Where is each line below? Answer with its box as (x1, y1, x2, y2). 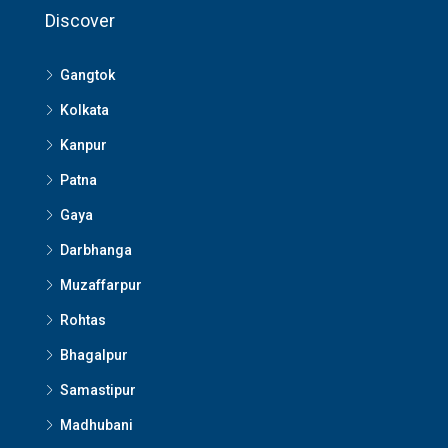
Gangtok (60, 67, 115, 84)
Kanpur (60, 137, 107, 154)
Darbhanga (60, 242, 132, 259)
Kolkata (60, 102, 109, 119)
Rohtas (60, 312, 106, 329)
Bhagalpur (60, 347, 128, 364)
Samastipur (60, 382, 136, 399)
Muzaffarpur (60, 277, 142, 294)
